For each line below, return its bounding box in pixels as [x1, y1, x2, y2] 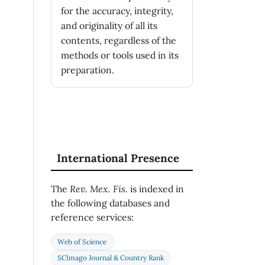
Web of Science [57, 237, 108, 246]
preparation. [61, 64, 114, 76]
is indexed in [128, 183, 184, 195]
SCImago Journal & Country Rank [57, 253, 164, 263]
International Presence [57, 150, 179, 165]
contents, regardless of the [61, 34, 176, 47]
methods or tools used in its [61, 49, 179, 62]
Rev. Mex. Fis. [70, 183, 128, 195]
